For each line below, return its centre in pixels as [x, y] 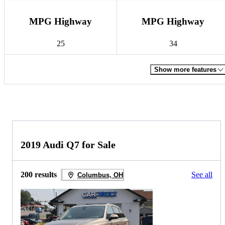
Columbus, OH [100, 175]
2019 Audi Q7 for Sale [68, 145]
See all [202, 175]
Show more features [185, 69]
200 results [39, 175]
